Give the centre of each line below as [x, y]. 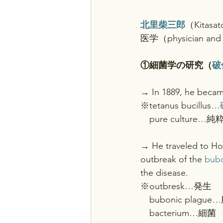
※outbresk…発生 [176, 186]
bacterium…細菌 [178, 213]
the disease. [164, 173]
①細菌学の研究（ [176, 65]
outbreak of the [172, 159]
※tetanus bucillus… [180, 106]
